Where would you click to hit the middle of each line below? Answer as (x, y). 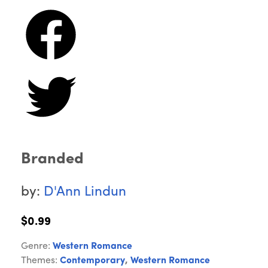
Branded (52, 160)
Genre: (37, 247)
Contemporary (92, 261)
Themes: (40, 261)
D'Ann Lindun (85, 193)
